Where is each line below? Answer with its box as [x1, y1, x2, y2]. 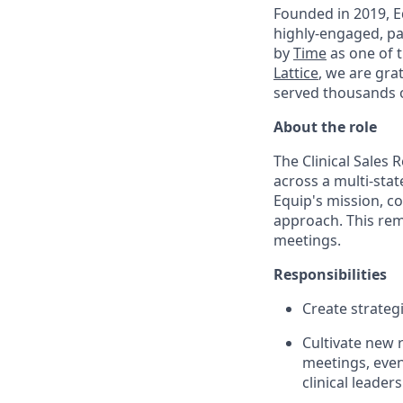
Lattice [273, 63, 318, 84]
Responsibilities [273, 264, 387, 285]
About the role [273, 117, 377, 138]
